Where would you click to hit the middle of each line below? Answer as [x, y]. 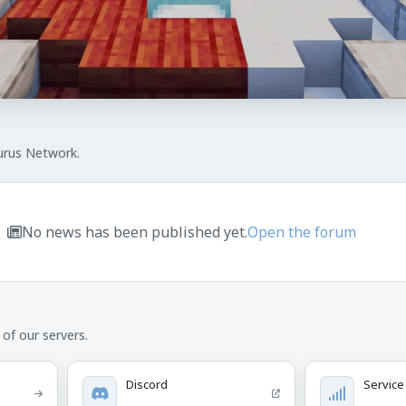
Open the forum [301, 232]
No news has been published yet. [134, 232]
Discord [147, 385]
